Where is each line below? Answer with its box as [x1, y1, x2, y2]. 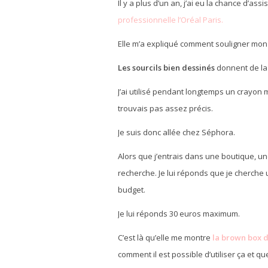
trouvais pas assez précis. [118, 103, 213, 114]
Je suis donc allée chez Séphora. [118, 127, 235, 138]
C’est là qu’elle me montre [118, 232, 211, 243]
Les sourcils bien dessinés [118, 62, 215, 73]
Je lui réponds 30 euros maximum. [118, 208, 240, 219]
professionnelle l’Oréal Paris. [118, 14, 223, 25]
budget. [118, 184, 145, 195]
